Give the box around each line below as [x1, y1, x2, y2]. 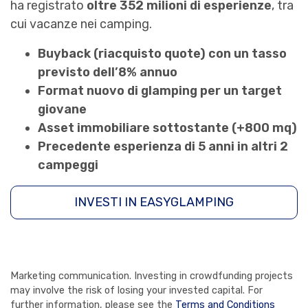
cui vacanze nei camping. [10, 16, 152, 32]
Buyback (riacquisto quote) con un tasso [38, 46, 287, 62]
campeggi [38, 157, 98, 173]
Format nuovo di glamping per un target [38, 83, 282, 99]
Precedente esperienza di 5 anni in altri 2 [38, 139, 288, 155]
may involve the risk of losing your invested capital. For [10, 285, 263, 297]
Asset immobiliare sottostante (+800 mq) [38, 120, 297, 136]
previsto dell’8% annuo [38, 65, 177, 80]
